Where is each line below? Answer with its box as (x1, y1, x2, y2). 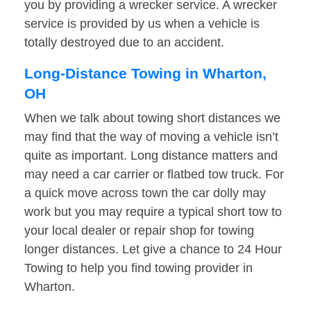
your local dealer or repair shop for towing (24, 224, 254, 238)
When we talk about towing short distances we (24, 111, 280, 126)
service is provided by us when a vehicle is (24, 17, 260, 31)
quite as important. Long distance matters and (24, 149, 278, 163)
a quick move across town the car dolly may (24, 186, 266, 201)
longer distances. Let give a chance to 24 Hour (24, 242, 282, 257)
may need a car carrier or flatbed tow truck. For (24, 167, 284, 182)
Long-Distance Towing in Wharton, (24, 65, 267, 82)
